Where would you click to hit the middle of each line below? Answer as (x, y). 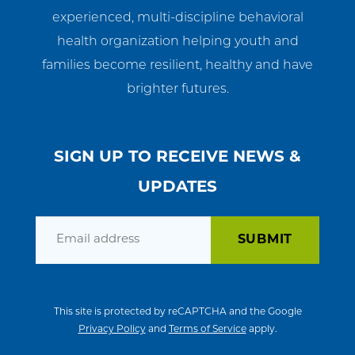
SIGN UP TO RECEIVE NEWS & (177, 158)
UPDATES (177, 188)
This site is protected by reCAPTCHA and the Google (177, 313)
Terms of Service (207, 330)
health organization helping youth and (177, 42)
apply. (261, 330)
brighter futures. (177, 90)
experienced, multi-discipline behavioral (177, 19)
